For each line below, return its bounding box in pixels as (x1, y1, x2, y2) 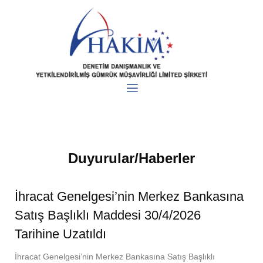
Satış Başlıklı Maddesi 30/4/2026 (15, 207, 201, 222)
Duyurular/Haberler (68, 150, 195, 166)
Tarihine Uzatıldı (15, 226, 106, 241)
